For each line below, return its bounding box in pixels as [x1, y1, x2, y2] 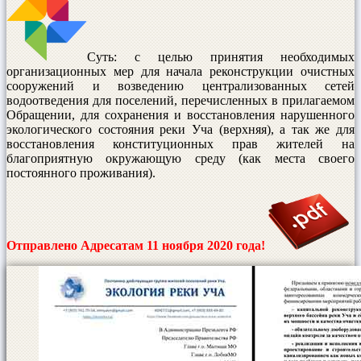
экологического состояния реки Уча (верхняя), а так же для [6, 122, 355, 136]
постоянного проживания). [6, 165, 156, 180]
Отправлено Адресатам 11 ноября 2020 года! [6, 238, 268, 252]
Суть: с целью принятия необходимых [87, 49, 355, 64]
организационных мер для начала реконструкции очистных [6, 64, 355, 78]
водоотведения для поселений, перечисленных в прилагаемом [6, 93, 355, 107]
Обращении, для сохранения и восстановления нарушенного [6, 107, 355, 122]
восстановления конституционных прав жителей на [6, 136, 355, 151]
